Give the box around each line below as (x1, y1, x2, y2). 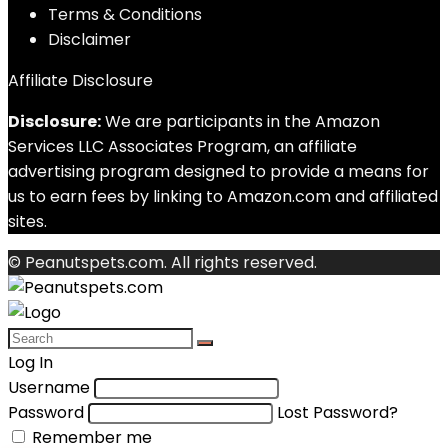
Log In (8, 351, 53, 374)
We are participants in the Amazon (101, 110, 380, 133)
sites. (8, 210, 47, 233)
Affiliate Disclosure (8, 69, 153, 92)
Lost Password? (277, 401, 398, 424)
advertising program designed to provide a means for (8, 160, 429, 183)
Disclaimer (48, 28, 131, 51)
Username (8, 376, 90, 399)
